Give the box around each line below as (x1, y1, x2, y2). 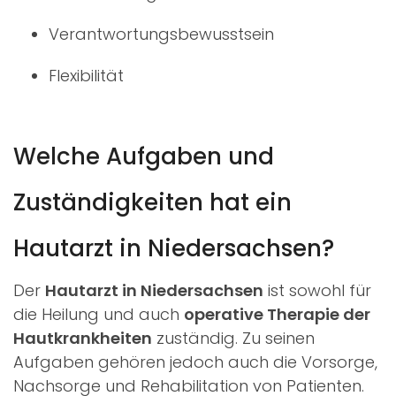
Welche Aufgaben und (13, 140, 274, 172)
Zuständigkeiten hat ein (13, 186, 292, 218)
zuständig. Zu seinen (152, 326, 315, 349)
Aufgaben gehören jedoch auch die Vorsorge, (13, 350, 377, 373)
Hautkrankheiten (13, 326, 152, 349)
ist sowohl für (263, 278, 371, 301)
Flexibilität (49, 64, 124, 87)
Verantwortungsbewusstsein (49, 22, 274, 45)
